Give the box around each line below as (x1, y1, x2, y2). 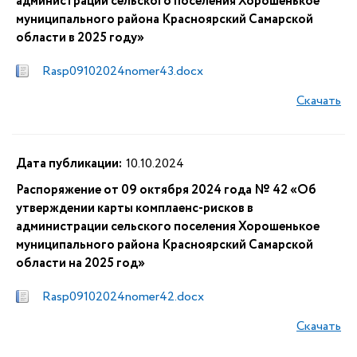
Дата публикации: (16, 155, 122, 173)
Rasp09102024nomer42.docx (42, 288, 204, 306)
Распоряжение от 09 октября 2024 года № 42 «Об (16, 181, 316, 199)
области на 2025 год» (16, 254, 145, 273)
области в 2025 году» (16, 29, 144, 47)
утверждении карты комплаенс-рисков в (16, 199, 253, 218)
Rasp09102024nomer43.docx (42, 62, 203, 80)
